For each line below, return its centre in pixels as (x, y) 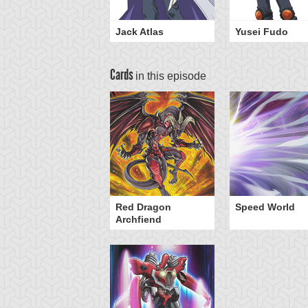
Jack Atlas (140, 32)
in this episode (171, 76)
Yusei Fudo (262, 32)
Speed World (265, 207)
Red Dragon (143, 207)
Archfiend (139, 219)
